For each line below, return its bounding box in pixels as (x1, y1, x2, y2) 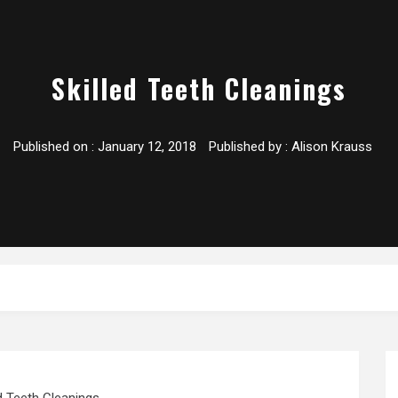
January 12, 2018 (97, 139, 196, 155)
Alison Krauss (291, 139, 372, 155)
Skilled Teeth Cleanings (52, 68, 346, 109)
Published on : (12, 139, 98, 155)
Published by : (204, 139, 291, 155)
